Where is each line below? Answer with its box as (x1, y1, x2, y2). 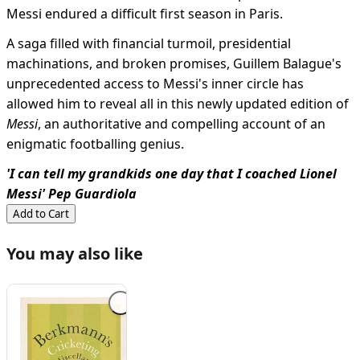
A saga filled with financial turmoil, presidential (6, 35, 291, 53)
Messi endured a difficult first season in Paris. (6, 5, 283, 23)
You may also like (6, 243, 143, 265)
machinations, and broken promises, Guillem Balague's (6, 55, 342, 73)
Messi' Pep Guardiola (6, 185, 137, 203)
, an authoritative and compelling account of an (38, 115, 325, 133)
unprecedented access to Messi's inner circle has (6, 75, 304, 93)
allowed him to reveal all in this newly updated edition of (6, 95, 349, 113)
